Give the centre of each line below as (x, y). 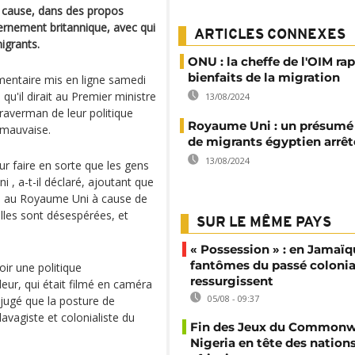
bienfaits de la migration (264, 77)
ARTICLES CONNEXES (270, 35)
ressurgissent (232, 281)
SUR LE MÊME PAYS (264, 223)
